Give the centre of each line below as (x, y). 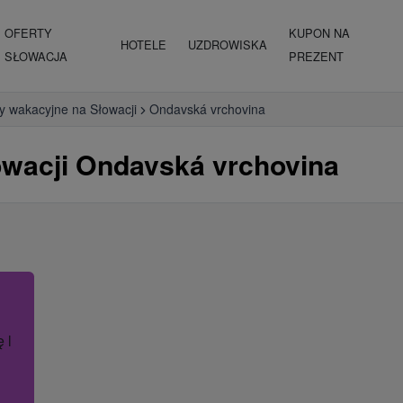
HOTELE (144, 45)
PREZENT (317, 56)
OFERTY (28, 33)
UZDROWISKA (228, 45)
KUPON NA (320, 33)
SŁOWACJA (36, 56)
